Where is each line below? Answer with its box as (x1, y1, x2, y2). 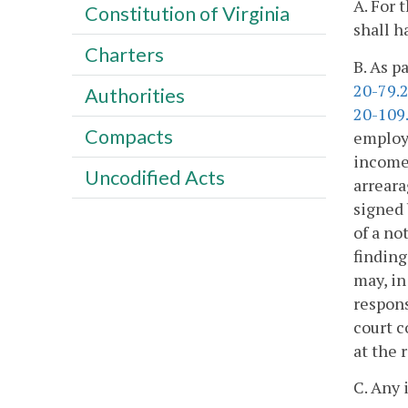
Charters (84, 42, 164, 66)
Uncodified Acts (84, 165, 225, 189)
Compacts (84, 124, 173, 148)
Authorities (84, 83, 185, 107)
